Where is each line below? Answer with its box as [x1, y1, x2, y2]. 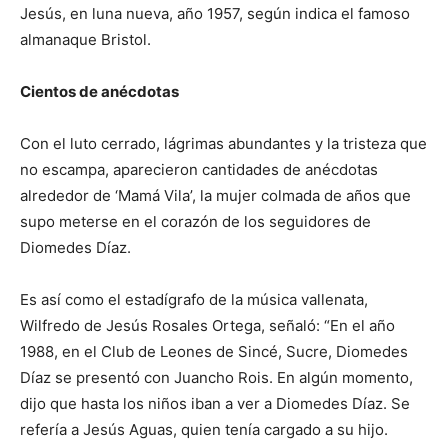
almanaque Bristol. [20, 30, 151, 50]
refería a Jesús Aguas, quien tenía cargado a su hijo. [20, 420, 388, 440]
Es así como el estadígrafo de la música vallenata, [20, 290, 368, 310]
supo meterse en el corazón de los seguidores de [20, 212, 371, 232]
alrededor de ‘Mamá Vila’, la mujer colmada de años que [20, 186, 411, 206]
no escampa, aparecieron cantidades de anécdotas [20, 160, 378, 180]
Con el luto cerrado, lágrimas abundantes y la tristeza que [20, 134, 427, 154]
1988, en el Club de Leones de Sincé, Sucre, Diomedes [20, 342, 408, 362]
